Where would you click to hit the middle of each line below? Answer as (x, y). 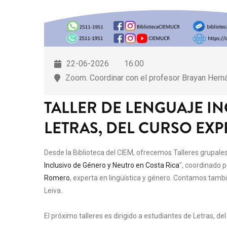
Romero (57, 178)
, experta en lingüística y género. (122, 178)
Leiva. (53, 190)
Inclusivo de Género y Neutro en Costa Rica (112, 165)
